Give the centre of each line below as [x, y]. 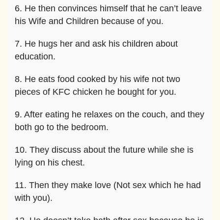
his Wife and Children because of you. [89, 21]
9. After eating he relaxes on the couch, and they [110, 114]
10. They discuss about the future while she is [104, 150]
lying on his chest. [50, 163]
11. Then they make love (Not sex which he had [108, 185]
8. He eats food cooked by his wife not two [97, 79]
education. [35, 56]
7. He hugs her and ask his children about [96, 44]
